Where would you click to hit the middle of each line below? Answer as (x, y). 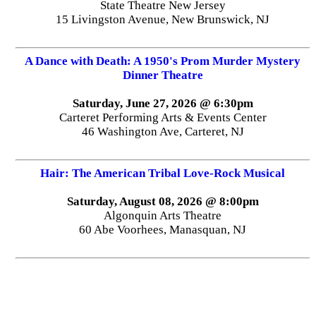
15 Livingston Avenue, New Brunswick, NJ (163, 20)
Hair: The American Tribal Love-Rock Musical (163, 174)
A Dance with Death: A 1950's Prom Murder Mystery (163, 61)
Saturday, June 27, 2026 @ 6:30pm (163, 104)
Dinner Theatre (163, 75)
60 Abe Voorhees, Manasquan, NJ (163, 230)
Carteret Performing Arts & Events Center (163, 118)
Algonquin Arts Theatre (163, 216)
